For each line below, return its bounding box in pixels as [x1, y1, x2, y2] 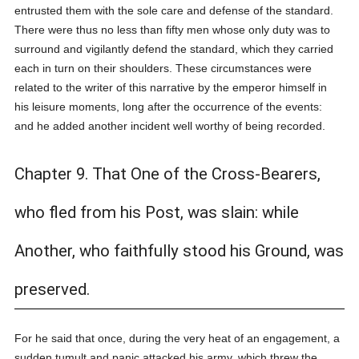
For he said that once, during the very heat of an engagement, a [14, 332, 341, 345]
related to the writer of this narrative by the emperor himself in [14, 81, 328, 94]
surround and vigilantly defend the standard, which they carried [14, 42, 334, 55]
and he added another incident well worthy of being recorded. [14, 119, 326, 132]
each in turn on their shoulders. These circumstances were [14, 62, 313, 75]
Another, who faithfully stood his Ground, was [14, 241, 345, 260]
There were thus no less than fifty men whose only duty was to [14, 23, 331, 36]
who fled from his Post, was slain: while [14, 203, 300, 222]
